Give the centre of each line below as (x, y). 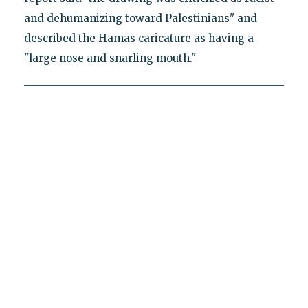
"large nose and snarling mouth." (110, 58)
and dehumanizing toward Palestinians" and (140, 19)
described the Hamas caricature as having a (139, 38)
